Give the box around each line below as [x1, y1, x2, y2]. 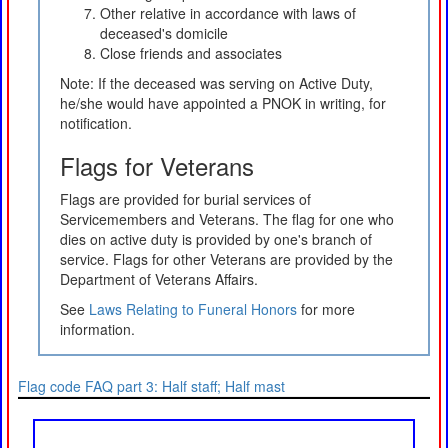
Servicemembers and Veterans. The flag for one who [60, 208, 394, 229]
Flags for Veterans [60, 147, 254, 183]
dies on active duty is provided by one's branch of [60, 228, 372, 249]
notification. [60, 112, 132, 133]
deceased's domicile [100, 22, 228, 43]
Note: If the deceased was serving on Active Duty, [60, 72, 373, 93]
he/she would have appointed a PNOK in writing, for [60, 92, 386, 113]
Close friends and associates [100, 42, 282, 63]
